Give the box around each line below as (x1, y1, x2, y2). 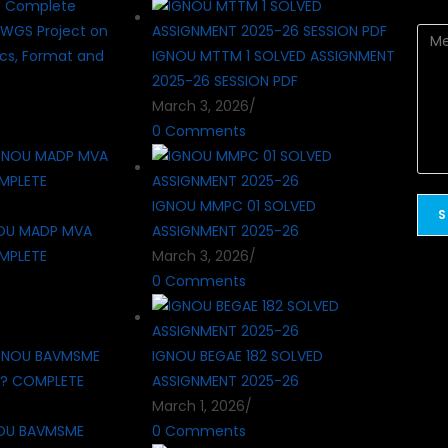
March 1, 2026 (152, 395, 245, 416)
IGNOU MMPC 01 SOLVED (152, 195, 316, 216)
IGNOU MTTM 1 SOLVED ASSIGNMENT (152, 45, 395, 66)
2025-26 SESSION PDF (152, 70, 298, 91)
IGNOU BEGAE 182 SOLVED (152, 345, 323, 366)
